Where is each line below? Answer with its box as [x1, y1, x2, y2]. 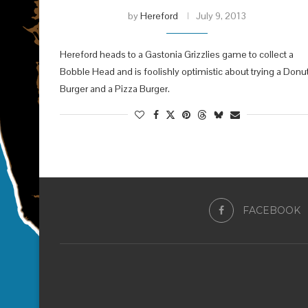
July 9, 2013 [196, 9, 246, 22]
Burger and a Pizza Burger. [60, 82, 170, 95]
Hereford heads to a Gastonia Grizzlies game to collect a [60, 47, 294, 60]
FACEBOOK [242, 203, 300, 217]
